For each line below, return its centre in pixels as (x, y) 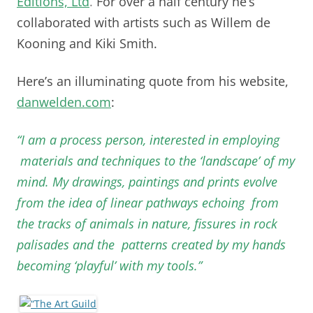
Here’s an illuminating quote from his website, (153, 81)
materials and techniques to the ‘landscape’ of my (156, 160)
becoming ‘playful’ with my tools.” (111, 265)
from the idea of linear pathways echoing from (148, 202)
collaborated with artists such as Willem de (144, 22)
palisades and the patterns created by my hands (151, 244)
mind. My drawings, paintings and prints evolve (147, 181)
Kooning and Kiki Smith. (89, 43)
